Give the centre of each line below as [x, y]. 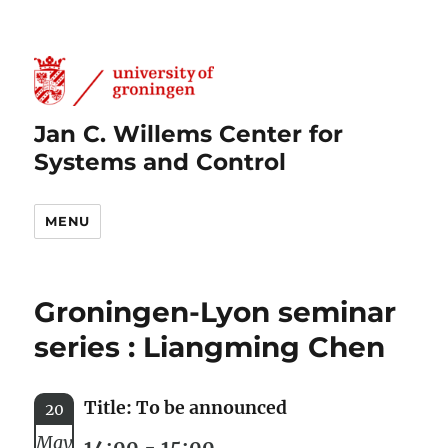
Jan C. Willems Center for [189, 133]
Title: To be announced [186, 407]
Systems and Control [160, 161]
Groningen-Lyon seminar [215, 311]
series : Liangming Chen [210, 346]
